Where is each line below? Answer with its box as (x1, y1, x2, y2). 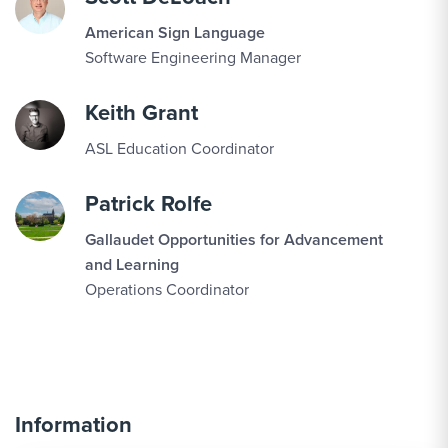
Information (15, 408, 132, 441)
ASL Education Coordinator (85, 137, 274, 160)
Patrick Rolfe (85, 187, 212, 220)
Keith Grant (85, 96, 198, 129)
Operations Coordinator (85, 278, 249, 301)
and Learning (85, 253, 179, 276)
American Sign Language (85, 21, 265, 44)
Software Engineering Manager (85, 46, 301, 69)
